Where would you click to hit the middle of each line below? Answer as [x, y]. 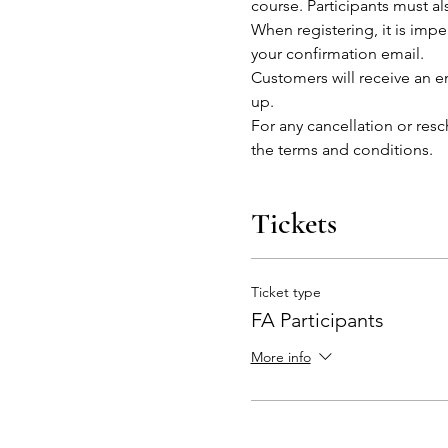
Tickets [293, 223]
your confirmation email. [337, 53]
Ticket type [285, 292]
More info [280, 357]
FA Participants [317, 320]
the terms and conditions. [343, 149]
